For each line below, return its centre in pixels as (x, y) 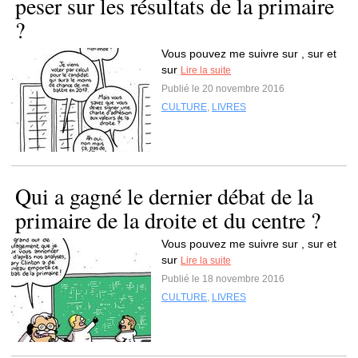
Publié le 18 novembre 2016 (223, 279)
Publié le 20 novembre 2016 (223, 89)
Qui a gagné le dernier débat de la (164, 196)
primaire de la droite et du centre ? (168, 220)
